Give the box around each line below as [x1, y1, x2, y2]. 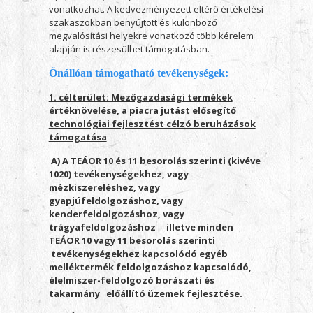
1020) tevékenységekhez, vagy [48, 168, 189, 180]
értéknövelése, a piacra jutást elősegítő [48, 104, 236, 117]
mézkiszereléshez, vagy [48, 181, 160, 194]
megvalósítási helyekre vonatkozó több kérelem [48, 29, 254, 42]
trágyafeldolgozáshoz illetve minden [48, 221, 233, 233]
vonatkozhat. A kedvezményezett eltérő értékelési [48, 3, 263, 15]
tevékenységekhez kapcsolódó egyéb [48, 247, 228, 260]
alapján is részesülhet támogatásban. [48, 43, 210, 55]
